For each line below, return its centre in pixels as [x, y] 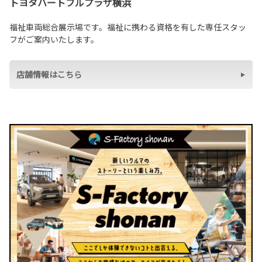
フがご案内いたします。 [54, 39]
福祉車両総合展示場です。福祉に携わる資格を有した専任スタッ [128, 27]
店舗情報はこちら [49, 75]
